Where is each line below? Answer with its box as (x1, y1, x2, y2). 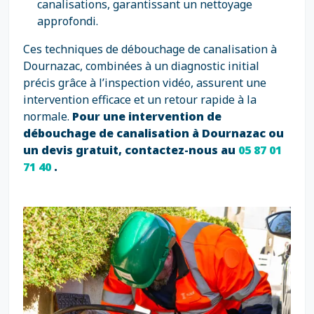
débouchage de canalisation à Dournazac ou (23, 125, 284, 141)
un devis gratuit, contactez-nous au (23, 142, 238, 158)
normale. (23, 109, 69, 124)
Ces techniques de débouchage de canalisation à (23, 41, 277, 57)
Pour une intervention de (69, 109, 221, 124)
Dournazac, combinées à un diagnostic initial (23, 58, 259, 74)
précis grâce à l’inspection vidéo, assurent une (23, 75, 266, 90)
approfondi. (37, 13, 98, 29)
